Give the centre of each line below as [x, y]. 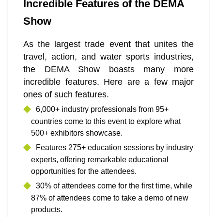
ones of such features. [66, 95]
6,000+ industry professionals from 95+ [102, 109]
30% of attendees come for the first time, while [114, 186]
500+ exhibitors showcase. [77, 133]
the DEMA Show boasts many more [108, 70]
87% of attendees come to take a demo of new [110, 198]
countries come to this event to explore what [106, 122]
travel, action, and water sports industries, [108, 57]
